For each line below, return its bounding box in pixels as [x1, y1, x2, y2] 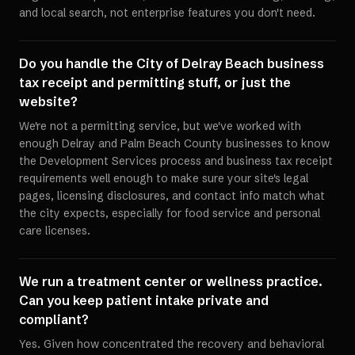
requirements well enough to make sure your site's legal [19, 171, 308, 185]
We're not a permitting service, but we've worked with [19, 119, 301, 133]
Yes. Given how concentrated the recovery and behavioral [19, 337, 324, 351]
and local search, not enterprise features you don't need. [19, 6, 315, 20]
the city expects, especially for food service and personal [19, 206, 320, 220]
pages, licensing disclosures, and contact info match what [19, 189, 325, 203]
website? [19, 94, 78, 109]
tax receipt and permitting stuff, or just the [19, 74, 291, 90]
